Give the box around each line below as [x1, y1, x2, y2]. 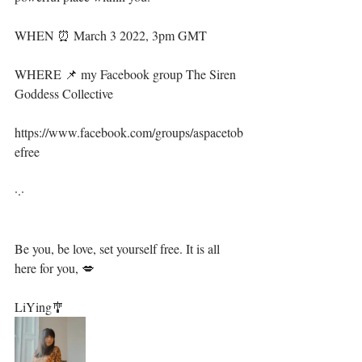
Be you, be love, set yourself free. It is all [15, 240, 223, 257]
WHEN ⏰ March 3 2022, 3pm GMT [15, 27, 207, 44]
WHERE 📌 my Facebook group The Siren [15, 65, 239, 82]
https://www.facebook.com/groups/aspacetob [15, 124, 243, 141]
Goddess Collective [15, 85, 113, 102]
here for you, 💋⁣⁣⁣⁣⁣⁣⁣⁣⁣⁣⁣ [15, 259, 95, 276]
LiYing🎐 [15, 298, 65, 315]
